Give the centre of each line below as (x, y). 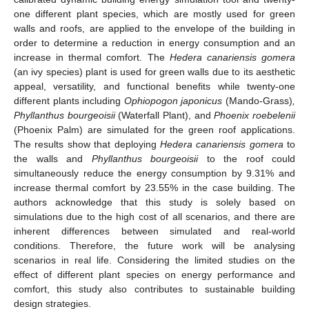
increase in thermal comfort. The (92, 57)
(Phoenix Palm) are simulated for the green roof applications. (154, 129)
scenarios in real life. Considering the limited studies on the (154, 260)
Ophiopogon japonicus (173, 100)
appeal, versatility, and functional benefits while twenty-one (154, 86)
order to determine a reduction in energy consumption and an (154, 42)
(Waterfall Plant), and (165, 115)
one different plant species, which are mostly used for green (154, 13)
